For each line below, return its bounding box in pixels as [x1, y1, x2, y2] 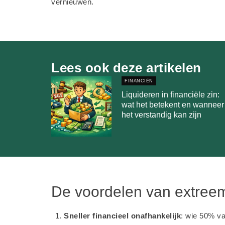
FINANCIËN [125, 78, 153, 83]
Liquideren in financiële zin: [122, 90, 219, 99]
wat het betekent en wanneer [122, 100, 224, 109]
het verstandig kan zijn [122, 110, 201, 119]
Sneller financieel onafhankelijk [64, 211, 181, 220]
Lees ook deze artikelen [51, 60, 201, 75]
